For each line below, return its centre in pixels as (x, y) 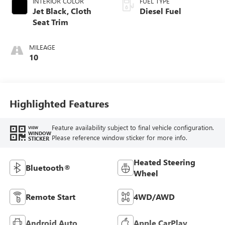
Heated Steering (164, 162)
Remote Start (50, 197)
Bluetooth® (48, 168)
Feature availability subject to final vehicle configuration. (133, 128)
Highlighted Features (59, 103)
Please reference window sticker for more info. (119, 138)
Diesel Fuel (160, 11)
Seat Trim (50, 22)
